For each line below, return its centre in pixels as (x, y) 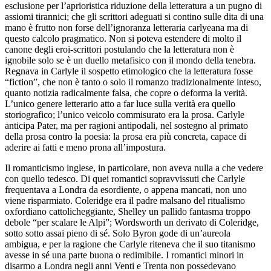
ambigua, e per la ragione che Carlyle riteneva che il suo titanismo (130, 244)
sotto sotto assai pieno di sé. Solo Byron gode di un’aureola (118, 233)
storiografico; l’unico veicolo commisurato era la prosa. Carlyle (125, 114)
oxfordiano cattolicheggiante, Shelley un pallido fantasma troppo (128, 211)
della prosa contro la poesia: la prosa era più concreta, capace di (126, 136)
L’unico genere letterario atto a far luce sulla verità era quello (120, 103)
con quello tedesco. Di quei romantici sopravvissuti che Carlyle (125, 178)
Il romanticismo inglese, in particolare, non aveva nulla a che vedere (134, 168)
